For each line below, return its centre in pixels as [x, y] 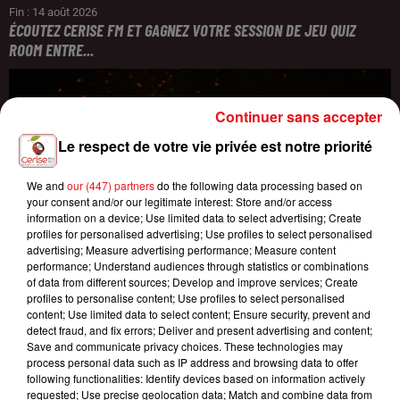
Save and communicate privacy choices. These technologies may [185, 346]
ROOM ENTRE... [51, 49]
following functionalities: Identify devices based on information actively [196, 378]
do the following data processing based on [258, 185]
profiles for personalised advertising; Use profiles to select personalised [200, 233]
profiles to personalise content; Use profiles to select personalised [186, 298]
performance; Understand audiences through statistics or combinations [198, 266]
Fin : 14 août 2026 [53, 12]
